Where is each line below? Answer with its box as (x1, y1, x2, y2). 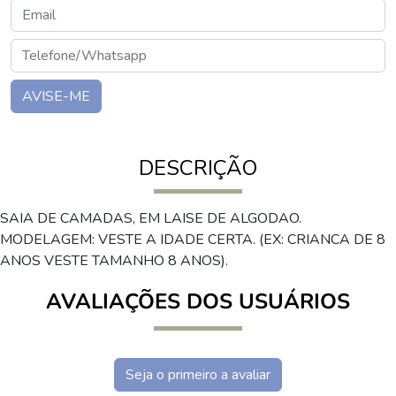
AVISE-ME (22, 87, 90, 106)
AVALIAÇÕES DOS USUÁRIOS (46, 287, 350, 316)
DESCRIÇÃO (139, 154, 257, 182)
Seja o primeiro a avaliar (126, 365, 270, 385)
